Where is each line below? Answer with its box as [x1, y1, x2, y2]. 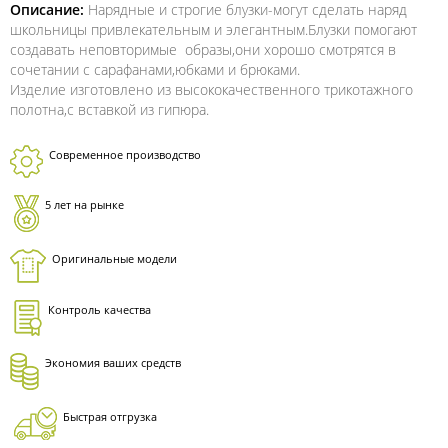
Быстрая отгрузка [63, 408, 157, 424]
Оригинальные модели [52, 250, 177, 266]
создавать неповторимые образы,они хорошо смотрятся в [10, 39, 396, 59]
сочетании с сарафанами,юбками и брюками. [10, 59, 300, 79]
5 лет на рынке [45, 196, 124, 212]
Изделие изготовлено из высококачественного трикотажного [10, 79, 413, 99]
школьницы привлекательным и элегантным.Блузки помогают [10, 19, 417, 39]
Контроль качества [48, 301, 151, 317]
